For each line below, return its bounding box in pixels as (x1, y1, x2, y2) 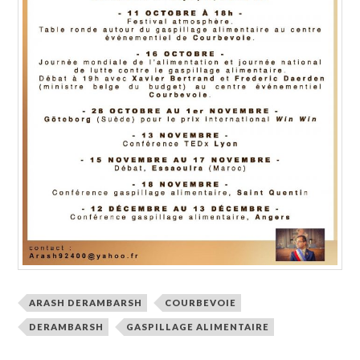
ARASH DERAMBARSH (29, 297, 143, 309)
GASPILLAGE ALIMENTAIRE (126, 321, 270, 333)
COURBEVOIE (165, 297, 237, 309)
